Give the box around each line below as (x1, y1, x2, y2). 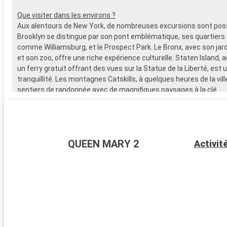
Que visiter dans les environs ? (17, 11, 116, 19)
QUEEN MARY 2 (68, 137, 139, 150)
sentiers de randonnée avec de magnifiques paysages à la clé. (17, 85, 218, 94)
